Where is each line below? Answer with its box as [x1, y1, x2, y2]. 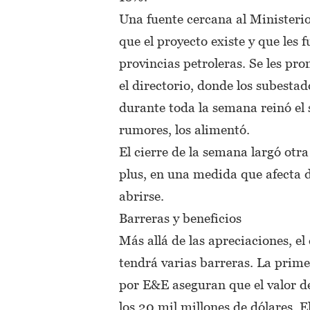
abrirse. [119, 187, 164, 203]
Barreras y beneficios [119, 209, 241, 226]
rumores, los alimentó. [119, 120, 250, 137]
